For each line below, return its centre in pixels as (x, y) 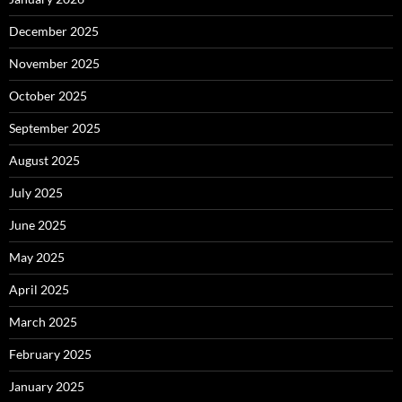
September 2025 (55, 127)
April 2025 (39, 289)
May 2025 (37, 257)
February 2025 (50, 354)
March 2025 (43, 321)
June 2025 (38, 224)
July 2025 (36, 192)
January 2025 (47, 386)
